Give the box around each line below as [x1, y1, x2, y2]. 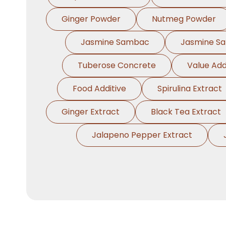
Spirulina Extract [157, 83, 222, 94]
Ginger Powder [62, 13, 121, 25]
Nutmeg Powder [152, 13, 216, 25]
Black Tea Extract [151, 106, 221, 118]
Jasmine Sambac [80, 36, 149, 48]
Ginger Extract [62, 106, 120, 118]
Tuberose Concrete [77, 60, 156, 71]
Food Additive [72, 83, 126, 94]
